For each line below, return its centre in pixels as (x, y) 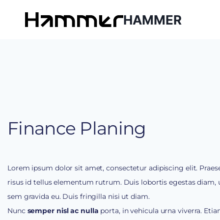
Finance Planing (77, 128)
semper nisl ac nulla (62, 211)
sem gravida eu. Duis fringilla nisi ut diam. (79, 197)
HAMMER (152, 20)
